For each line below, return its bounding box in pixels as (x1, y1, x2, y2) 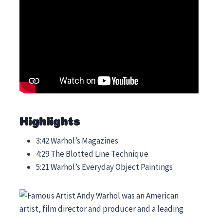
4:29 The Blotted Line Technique (36, 148, 148, 159)
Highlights (19, 117, 80, 123)
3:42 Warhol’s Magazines (36, 135, 118, 146)
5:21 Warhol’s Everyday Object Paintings (36, 162, 173, 172)
